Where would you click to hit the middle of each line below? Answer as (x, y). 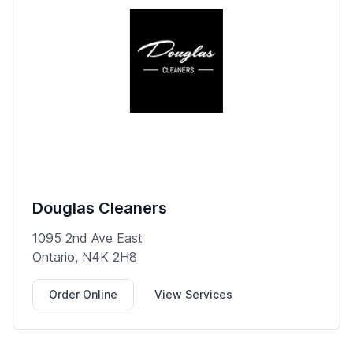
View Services (193, 294)
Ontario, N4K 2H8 (85, 256)
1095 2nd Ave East (87, 238)
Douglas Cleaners (100, 208)
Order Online (83, 294)
